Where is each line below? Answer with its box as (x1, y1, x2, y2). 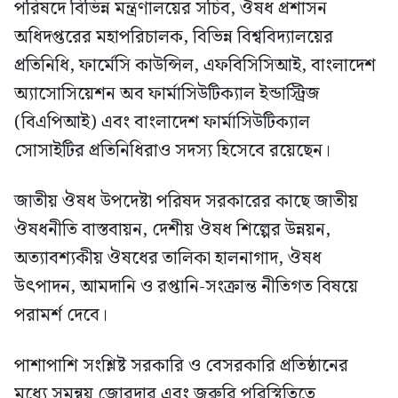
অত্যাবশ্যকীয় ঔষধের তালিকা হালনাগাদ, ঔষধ (14, 244, 322, 274)
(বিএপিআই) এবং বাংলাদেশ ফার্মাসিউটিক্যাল (14, 108, 310, 138)
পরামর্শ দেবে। (14, 301, 107, 330)
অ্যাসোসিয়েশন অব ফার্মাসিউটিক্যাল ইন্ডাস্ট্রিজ (14, 80, 320, 109)
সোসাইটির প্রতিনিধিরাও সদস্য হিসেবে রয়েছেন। (14, 137, 330, 166)
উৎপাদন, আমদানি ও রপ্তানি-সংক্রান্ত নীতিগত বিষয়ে (14, 273, 358, 302)
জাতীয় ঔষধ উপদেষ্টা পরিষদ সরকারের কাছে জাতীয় (14, 187, 358, 217)
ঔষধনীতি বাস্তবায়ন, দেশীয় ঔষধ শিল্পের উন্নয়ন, (14, 216, 330, 245)
